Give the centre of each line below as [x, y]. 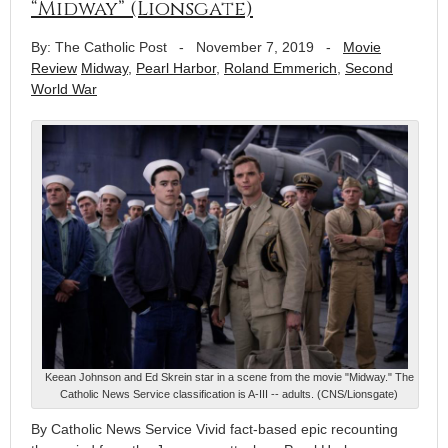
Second [369, 67]
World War [64, 88]
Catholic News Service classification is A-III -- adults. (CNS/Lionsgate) [229, 394]
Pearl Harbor [176, 67]
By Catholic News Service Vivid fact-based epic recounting [214, 429]
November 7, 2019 [255, 46]
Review [54, 67]
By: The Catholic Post [99, 46]
